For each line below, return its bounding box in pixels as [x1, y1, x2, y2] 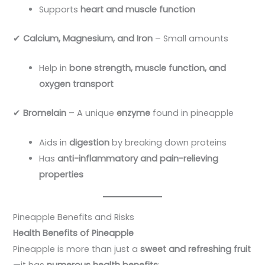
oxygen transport [39, 78, 114, 91]
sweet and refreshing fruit [140, 243, 251, 256]
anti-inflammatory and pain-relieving [57, 153, 219, 165]
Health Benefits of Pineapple [13, 227, 134, 240]
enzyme [117, 106, 151, 119]
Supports [39, 3, 81, 15]
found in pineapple [150, 106, 234, 119]
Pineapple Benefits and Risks [13, 211, 135, 224]
